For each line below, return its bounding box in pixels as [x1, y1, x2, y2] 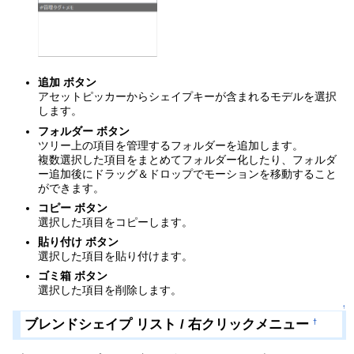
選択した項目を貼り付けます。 [38, 249, 194, 262]
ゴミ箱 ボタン [38, 269, 108, 283]
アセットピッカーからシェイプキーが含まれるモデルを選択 [38, 90, 337, 104]
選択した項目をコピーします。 [38, 215, 194, 228]
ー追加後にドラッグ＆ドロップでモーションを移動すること [38, 167, 337, 180]
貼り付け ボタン [38, 235, 119, 248]
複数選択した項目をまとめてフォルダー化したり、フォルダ [38, 153, 337, 166]
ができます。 [38, 181, 105, 194]
